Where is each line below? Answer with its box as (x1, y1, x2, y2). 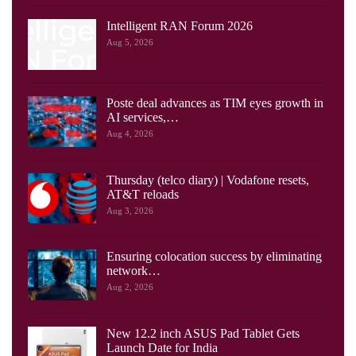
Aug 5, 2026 (106, 37, 153, 48)
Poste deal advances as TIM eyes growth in (106, 96, 323, 110)
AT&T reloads (106, 187, 179, 201)
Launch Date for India (106, 340, 218, 354)
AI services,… (106, 110, 179, 125)
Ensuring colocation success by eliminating (106, 250, 322, 264)
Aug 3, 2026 (106, 205, 153, 215)
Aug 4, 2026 (106, 129, 153, 139)
